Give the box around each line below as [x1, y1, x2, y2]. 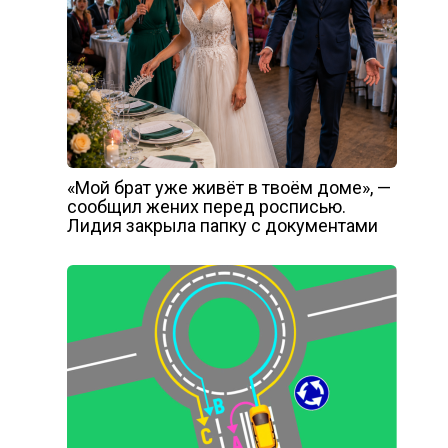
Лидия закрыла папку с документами [66, 215, 378, 237]
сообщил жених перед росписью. [66, 196, 346, 218]
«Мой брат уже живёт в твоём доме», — [66, 177, 391, 199]
